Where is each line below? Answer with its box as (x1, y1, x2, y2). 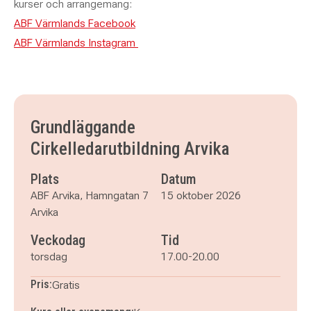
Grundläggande (31, 117, 135, 137)
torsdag (31, 250, 67, 263)
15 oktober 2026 (161, 189, 241, 202)
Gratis (52, 278, 80, 292)
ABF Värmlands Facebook (14, 17, 135, 30)
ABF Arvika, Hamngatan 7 (31, 189, 149, 202)
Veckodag (31, 232, 85, 249)
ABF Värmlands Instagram (14, 36, 138, 49)
